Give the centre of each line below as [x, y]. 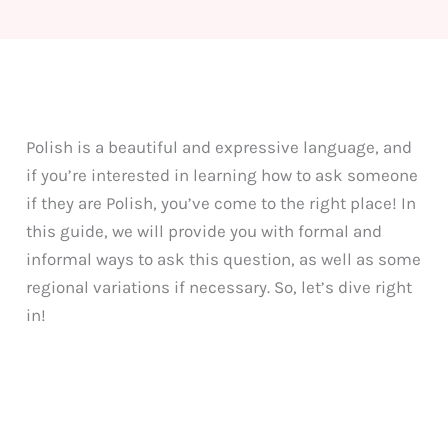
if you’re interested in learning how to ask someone [222, 174]
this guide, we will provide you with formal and [204, 230]
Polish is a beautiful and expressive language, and [219, 146]
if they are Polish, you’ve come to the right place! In [221, 202]
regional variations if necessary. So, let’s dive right [219, 286]
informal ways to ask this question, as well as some [224, 258]
